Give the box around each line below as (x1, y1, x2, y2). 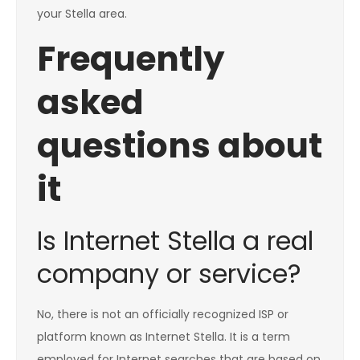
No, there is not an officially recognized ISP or (37, 306, 288, 323)
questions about (37, 122, 322, 170)
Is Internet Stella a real (37, 223, 313, 260)
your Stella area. (37, 6, 127, 22)
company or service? (37, 256, 301, 292)
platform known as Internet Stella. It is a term (37, 329, 290, 346)
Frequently (37, 35, 225, 84)
